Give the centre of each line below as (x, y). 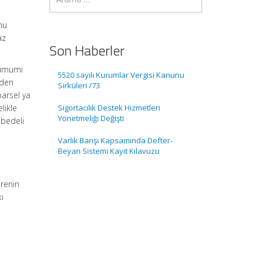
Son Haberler (87, 51)
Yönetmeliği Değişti (91, 118)
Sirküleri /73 (79, 86)
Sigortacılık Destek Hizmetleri (109, 108)
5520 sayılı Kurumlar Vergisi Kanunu (121, 75)
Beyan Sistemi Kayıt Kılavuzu (108, 151)
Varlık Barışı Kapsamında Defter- (115, 141)
